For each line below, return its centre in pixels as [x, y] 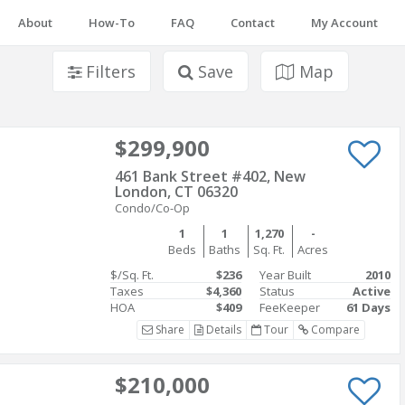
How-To [112, 23]
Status [277, 291]
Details [222, 330]
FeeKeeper [290, 307]
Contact [253, 23]
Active [372, 291]
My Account [344, 23]
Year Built [285, 275]
